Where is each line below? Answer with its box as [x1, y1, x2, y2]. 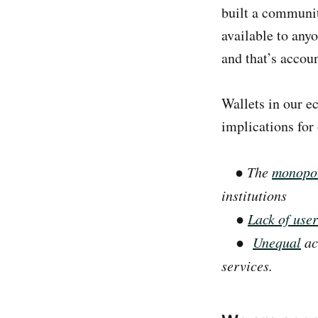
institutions [221, 185, 287, 204]
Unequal [253, 232, 301, 251]
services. [221, 256, 273, 275]
